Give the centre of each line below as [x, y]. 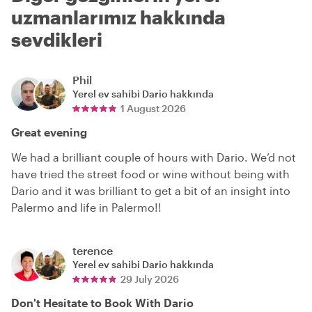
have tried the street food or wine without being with [150, 173]
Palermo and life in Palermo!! [86, 207]
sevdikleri [57, 39]
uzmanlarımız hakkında [118, 17]
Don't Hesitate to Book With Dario [102, 302]
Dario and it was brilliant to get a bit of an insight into [151, 190]
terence [93, 250]
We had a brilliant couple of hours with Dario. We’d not [154, 157]
